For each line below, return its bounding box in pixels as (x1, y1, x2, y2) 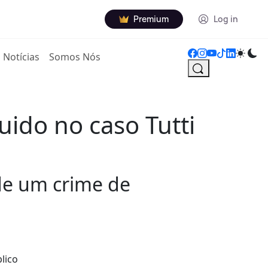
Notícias (3, 50, 40, 63)
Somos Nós (49, 50, 101, 63)
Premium (133, 13, 169, 25)
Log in (214, 13, 238, 25)
